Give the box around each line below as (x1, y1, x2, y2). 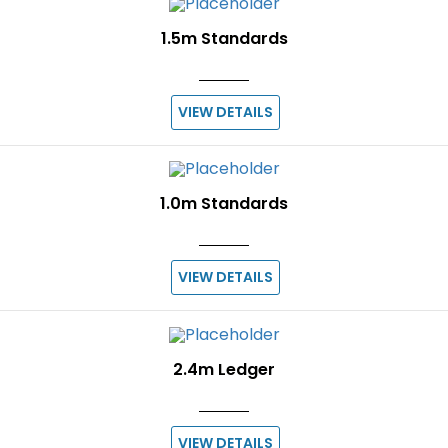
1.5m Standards (160, 26, 288, 50)
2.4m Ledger (173, 357, 275, 381)
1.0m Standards (160, 192, 288, 216)
